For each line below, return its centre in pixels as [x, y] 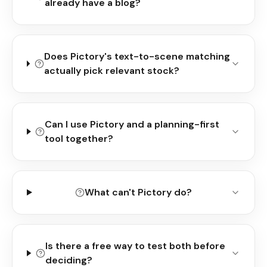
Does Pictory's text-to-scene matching [137, 56]
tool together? [79, 138]
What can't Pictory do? [139, 192]
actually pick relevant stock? [111, 70]
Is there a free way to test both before [135, 246]
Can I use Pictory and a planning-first [132, 124]
